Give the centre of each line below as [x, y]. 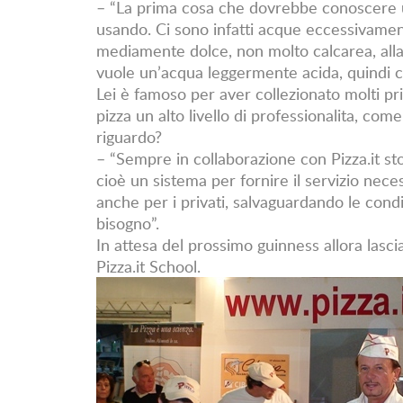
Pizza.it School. [148, 266]
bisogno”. [128, 223]
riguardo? [129, 136]
